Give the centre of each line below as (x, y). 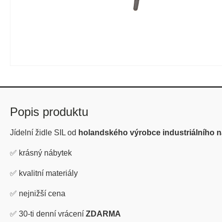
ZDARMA (103, 214)
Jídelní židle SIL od (43, 133)
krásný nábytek (45, 153)
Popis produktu (49, 112)
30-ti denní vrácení (51, 214)
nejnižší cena (42, 194)
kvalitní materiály (48, 173)
